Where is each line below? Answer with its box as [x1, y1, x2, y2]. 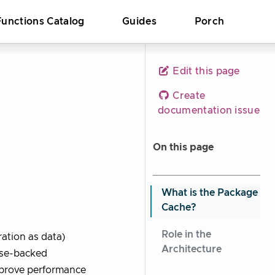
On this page [153, 142, 214, 152]
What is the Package [161, 188, 258, 198]
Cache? [161, 203, 196, 212]
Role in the [161, 230, 211, 239]
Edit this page [170, 66, 240, 76]
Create [170, 91, 206, 101]
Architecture [161, 244, 222, 254]
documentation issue [158, 106, 260, 115]
